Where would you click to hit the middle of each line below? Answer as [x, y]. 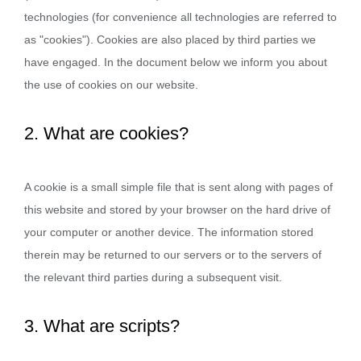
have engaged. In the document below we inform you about [176, 62]
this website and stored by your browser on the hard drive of [177, 210]
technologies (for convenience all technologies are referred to [180, 17]
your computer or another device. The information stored [169, 232]
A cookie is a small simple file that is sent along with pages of [178, 187]
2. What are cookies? [106, 133]
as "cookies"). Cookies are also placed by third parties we [170, 39]
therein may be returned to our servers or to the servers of [173, 255]
